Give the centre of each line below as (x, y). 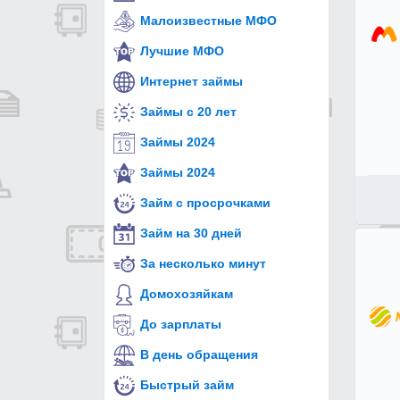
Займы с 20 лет (189, 111)
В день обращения (200, 354)
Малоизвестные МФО (209, 20)
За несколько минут (204, 263)
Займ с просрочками (206, 202)
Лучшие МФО (183, 50)
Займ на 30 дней (192, 233)
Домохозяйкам (187, 293)
